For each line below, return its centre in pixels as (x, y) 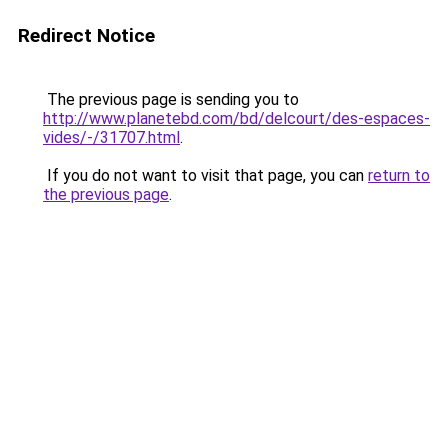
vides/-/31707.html (111, 137)
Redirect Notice (86, 35)
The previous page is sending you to (171, 99)
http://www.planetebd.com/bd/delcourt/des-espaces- (236, 118)
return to (399, 175)
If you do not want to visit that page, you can (205, 175)
